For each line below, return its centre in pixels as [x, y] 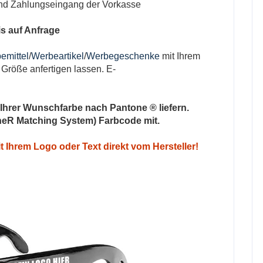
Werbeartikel [58, 56]
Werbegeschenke [123, 56]
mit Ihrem [180, 56]
